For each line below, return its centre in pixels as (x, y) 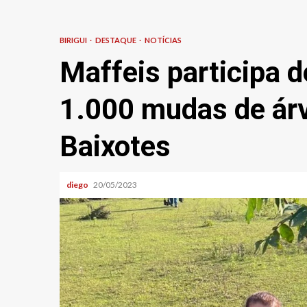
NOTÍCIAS (163, 40)
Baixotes (115, 146)
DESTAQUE (116, 40)
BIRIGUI (74, 40)
